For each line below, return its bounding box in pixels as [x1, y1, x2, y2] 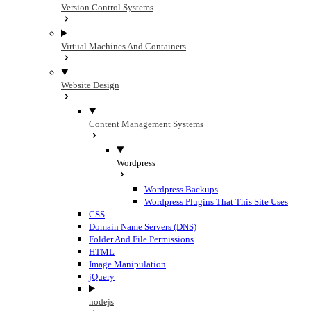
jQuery [89, 271, 115, 282]
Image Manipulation [89, 259, 166, 269]
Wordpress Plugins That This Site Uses [144, 196, 288, 207]
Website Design [61, 80, 119, 90]
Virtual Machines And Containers [61, 41, 186, 51]
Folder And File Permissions [89, 234, 194, 244]
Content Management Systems [89, 119, 203, 129]
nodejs [89, 296, 114, 307]
